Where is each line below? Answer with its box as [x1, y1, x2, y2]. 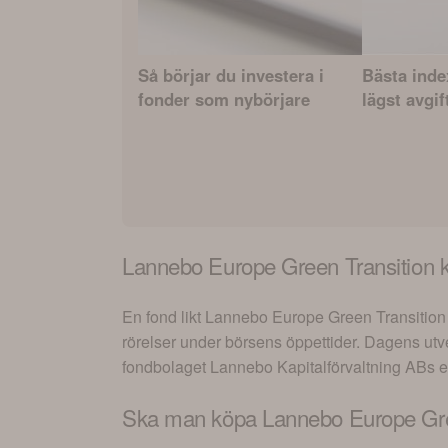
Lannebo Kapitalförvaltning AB [210, 354, 427, 378]
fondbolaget [122, 354, 210, 378]
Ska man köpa [122, 401, 263, 434]
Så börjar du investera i [138, 63, 324, 88]
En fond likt [122, 304, 205, 328]
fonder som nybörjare [138, 87, 310, 112]
